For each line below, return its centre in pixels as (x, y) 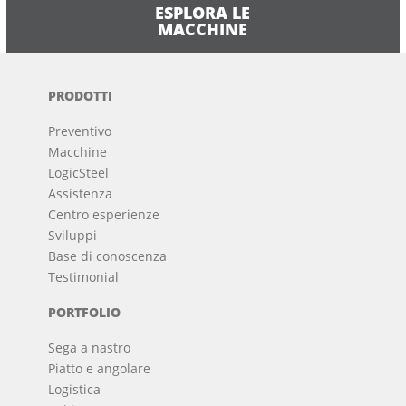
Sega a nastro (90, 348)
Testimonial (84, 277)
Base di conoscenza (108, 256)
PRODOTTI (81, 96)
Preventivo (80, 131)
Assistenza (81, 194)
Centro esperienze (104, 215)
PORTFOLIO (85, 313)
